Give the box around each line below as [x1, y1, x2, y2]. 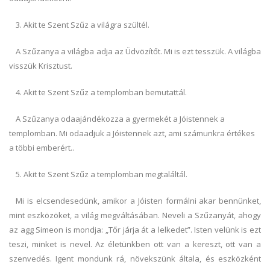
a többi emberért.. [9, 142, 74, 153]
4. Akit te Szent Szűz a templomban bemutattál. [16, 87, 187, 98]
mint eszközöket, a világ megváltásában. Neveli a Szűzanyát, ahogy [9, 210, 261, 221]
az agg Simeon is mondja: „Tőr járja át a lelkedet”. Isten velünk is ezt [9, 224, 261, 235]
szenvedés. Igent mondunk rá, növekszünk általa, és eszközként [9, 253, 261, 264]
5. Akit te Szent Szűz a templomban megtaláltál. [16, 169, 188, 180]
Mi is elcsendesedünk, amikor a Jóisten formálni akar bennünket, [16, 195, 261, 206]
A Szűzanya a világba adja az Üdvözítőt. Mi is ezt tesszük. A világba [16, 46, 261, 57]
